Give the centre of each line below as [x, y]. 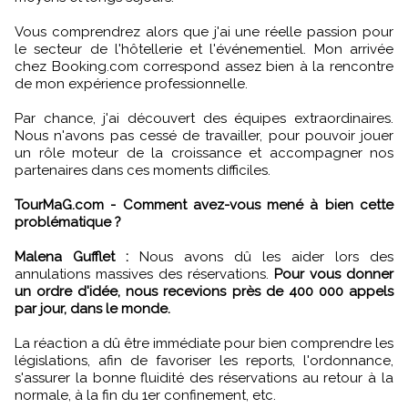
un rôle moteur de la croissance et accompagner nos [204, 153]
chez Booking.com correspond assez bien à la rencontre [204, 66]
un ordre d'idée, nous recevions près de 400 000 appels [204, 291]
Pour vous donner [334, 274]
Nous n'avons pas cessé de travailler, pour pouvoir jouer [204, 135]
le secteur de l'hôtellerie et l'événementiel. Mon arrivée [204, 49]
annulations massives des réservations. [144, 274]
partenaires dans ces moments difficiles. [143, 170]
